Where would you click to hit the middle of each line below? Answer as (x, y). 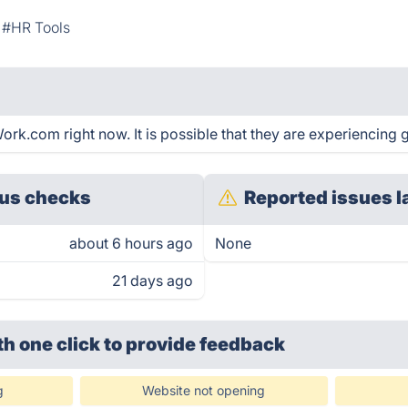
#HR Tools (36, 27)
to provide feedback (195, 344)
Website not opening (204, 390)
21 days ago (153, 280)
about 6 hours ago (131, 243)
